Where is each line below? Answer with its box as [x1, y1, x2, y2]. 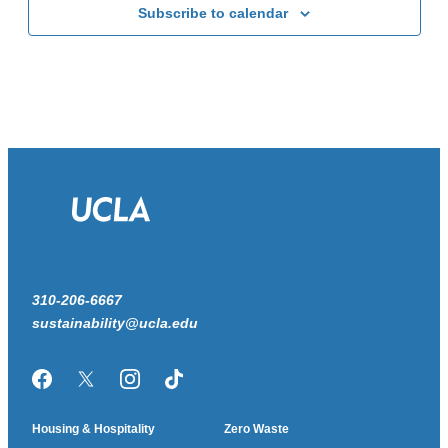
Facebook [40, 377, 112, 395]
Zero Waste [224, 421, 289, 436]
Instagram [128, 377, 199, 395]
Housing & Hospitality [32, 421, 155, 436]
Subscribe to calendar [138, 4, 288, 21]
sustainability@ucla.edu [32, 314, 198, 331]
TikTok [172, 377, 219, 395]
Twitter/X [84, 377, 147, 395]
